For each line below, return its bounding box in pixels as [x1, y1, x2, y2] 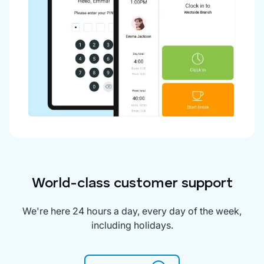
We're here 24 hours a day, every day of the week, [22, 204, 242, 217]
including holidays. [91, 219, 173, 231]
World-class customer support [31, 176, 233, 191]
